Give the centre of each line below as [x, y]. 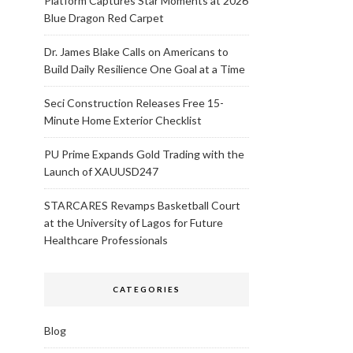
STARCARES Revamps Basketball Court [142, 205]
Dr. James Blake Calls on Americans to [136, 52]
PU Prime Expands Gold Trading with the [144, 154]
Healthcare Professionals [106, 240]
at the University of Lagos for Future [134, 223]
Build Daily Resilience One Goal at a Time [145, 69]
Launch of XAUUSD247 [101, 171]
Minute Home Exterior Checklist [123, 120]
